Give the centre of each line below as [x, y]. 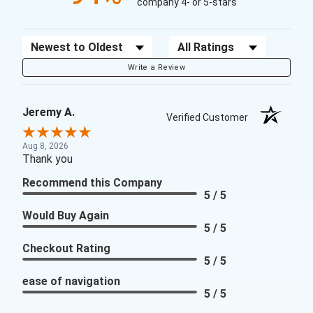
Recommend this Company [92, 183]
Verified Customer [211, 118]
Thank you [48, 159]
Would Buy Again [66, 216]
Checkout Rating [66, 249]
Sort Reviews [56, 44]
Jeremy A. [49, 112]
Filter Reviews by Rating [231, 44]
